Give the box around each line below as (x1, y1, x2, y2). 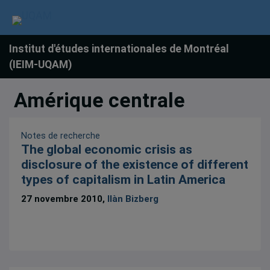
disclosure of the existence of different (21, 157, 249, 172)
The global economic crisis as (21, 142, 193, 157)
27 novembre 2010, (21, 193, 108, 204)
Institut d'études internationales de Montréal (9, 43, 229, 55)
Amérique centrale (13, 88, 185, 112)
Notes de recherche (21, 131, 101, 141)
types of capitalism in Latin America (21, 172, 226, 187)
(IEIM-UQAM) (9, 58, 72, 71)
